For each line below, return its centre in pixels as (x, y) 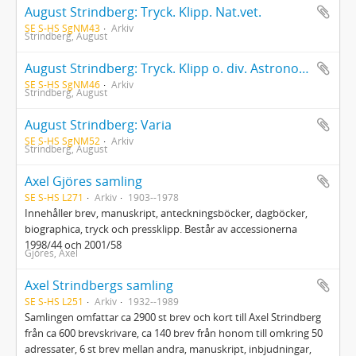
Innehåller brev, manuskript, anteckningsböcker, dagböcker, (166, 213)
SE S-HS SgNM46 (62, 84)
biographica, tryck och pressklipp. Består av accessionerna (161, 229)
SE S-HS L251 (54, 301)
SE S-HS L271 (54, 197)
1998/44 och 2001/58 (73, 245)
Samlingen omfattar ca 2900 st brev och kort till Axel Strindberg (173, 317)
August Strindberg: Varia (98, 125)
